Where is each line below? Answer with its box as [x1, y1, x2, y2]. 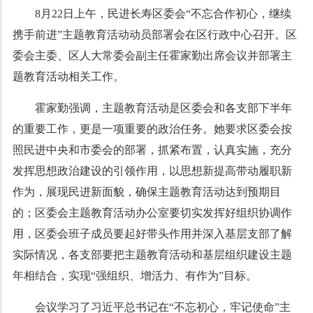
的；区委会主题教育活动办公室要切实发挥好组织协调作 [12, 207, 292, 219]
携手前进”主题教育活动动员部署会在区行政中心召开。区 [12, 29, 297, 41]
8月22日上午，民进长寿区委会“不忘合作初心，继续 [34, 8, 291, 20]
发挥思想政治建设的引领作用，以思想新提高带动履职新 [12, 165, 292, 177]
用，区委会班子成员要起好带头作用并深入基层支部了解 [12, 228, 292, 240]
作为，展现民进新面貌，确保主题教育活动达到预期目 [12, 186, 281, 198]
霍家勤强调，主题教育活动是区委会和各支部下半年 [34, 102, 292, 114]
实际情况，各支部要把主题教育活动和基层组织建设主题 [12, 249, 292, 261]
